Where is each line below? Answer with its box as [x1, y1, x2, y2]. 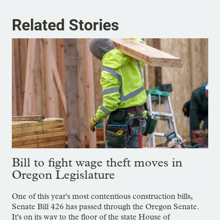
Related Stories [12, 15, 119, 34]
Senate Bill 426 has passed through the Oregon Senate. [12, 202, 199, 212]
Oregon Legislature [12, 167, 115, 182]
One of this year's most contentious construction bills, [12, 192, 192, 201]
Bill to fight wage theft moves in [12, 155, 182, 170]
